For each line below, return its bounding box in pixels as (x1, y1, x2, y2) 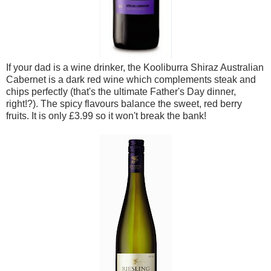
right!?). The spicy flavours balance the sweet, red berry (6, 98, 242, 109)
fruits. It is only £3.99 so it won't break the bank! (6, 110, 206, 121)
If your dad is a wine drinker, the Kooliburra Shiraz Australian (6, 62, 264, 73)
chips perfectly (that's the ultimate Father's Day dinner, (6, 86, 236, 97)
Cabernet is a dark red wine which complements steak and (6, 74, 256, 85)
